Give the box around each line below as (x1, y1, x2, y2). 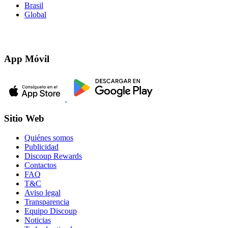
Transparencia (24, 197, 69, 207)
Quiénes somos (24, 133, 73, 142)
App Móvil (4, 53, 49, 64)
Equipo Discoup (24, 207, 77, 216)
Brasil (24, 1, 43, 10)
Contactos (24, 161, 56, 170)
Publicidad (24, 142, 59, 152)
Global (24, 10, 46, 19)
